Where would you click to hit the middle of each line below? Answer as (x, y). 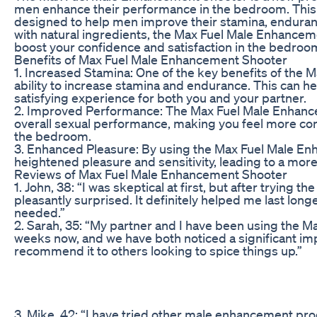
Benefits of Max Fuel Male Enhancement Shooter (151, 59)
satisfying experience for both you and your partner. (160, 97)
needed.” (40, 212)
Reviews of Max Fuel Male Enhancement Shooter (151, 174)
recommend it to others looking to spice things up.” (158, 250)
